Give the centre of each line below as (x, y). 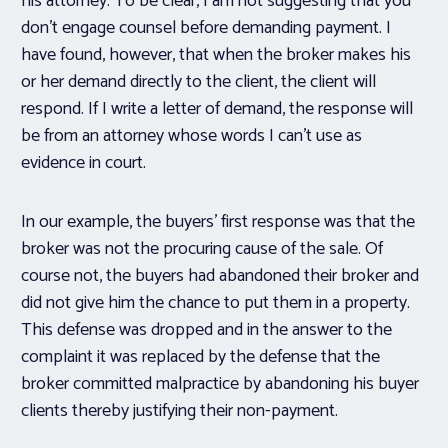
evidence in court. (83, 163)
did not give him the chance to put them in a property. (215, 303)
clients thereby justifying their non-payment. (179, 411)
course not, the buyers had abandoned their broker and (220, 276)
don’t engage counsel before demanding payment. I (206, 28)
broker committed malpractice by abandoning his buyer (220, 384)
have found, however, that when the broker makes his (216, 55)
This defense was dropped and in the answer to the (206, 330)
